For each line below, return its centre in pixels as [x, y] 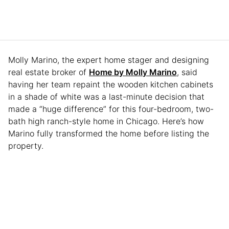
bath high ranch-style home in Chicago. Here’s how [106, 121]
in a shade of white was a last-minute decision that [106, 96]
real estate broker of [49, 72]
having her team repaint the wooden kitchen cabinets [111, 84]
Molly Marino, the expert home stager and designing [109, 60]
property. [26, 145]
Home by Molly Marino [133, 72]
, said [187, 72]
